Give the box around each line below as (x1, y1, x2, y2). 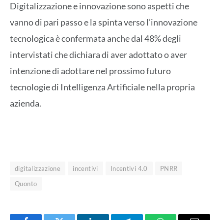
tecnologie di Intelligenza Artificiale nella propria (10, 82, 195, 93)
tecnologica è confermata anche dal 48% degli (10, 33, 181, 44)
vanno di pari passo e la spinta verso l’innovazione (10, 17, 197, 28)
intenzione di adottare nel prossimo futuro (10, 65, 171, 77)
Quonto (15, 179, 37, 188)
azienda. (10, 98, 41, 109)
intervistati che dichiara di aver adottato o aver (10, 49, 187, 60)
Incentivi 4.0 (110, 164, 148, 172)
